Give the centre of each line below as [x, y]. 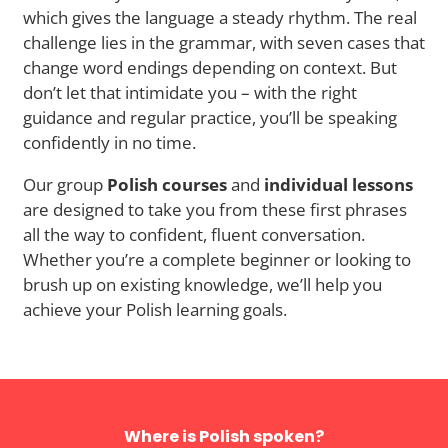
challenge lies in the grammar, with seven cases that [224, 42]
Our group [65, 184]
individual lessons [338, 184]
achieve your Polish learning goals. [155, 309]
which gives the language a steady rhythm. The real [220, 17]
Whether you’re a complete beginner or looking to [217, 259]
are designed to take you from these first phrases [215, 209]
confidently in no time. [109, 142]
